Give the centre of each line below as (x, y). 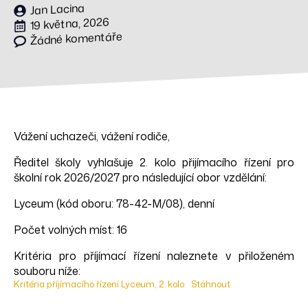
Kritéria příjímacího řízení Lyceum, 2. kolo (99, 284)
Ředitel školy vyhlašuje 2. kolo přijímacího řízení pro (154, 162)
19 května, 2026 (70, 23)
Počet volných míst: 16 (70, 230)
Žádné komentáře (76, 38)
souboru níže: (47, 271)
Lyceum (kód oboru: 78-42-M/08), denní (114, 203)
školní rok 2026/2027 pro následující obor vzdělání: (140, 177)
